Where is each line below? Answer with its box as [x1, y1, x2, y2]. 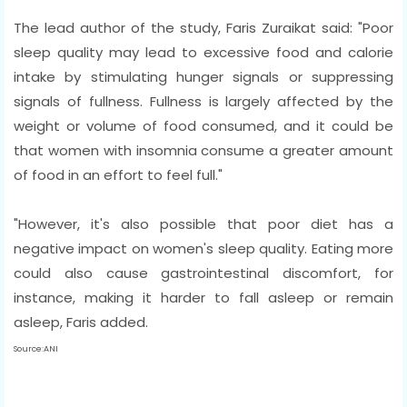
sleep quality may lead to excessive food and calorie [14, 42, 393, 62]
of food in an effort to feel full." [14, 164, 223, 184]
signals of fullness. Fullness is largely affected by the [14, 91, 393, 111]
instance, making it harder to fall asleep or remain [14, 287, 393, 307]
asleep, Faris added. [14, 312, 148, 332]
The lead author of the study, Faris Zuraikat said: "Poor [14, 17, 393, 37]
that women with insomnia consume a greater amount [14, 140, 393, 160]
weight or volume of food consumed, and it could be [14, 115, 393, 135]
